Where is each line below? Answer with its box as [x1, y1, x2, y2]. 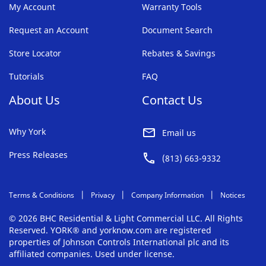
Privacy [91, 189, 115, 200]
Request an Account [9, 24, 88, 36]
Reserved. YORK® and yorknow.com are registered [9, 224, 211, 236]
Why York [9, 126, 46, 138]
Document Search [142, 24, 213, 36]
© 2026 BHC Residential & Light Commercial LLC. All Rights [9, 213, 243, 224]
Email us [162, 127, 196, 139]
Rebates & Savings [142, 47, 216, 59]
